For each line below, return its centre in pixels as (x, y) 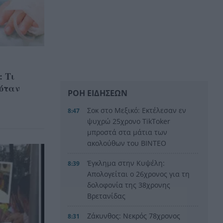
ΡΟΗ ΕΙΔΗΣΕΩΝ (98, 93)
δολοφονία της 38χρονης (129, 185)
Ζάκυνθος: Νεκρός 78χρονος (134, 216)
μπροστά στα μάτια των (127, 132)
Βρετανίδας (107, 196)
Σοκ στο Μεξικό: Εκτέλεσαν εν (137, 110)
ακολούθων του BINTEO (127, 143)
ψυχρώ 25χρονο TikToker (129, 121)
